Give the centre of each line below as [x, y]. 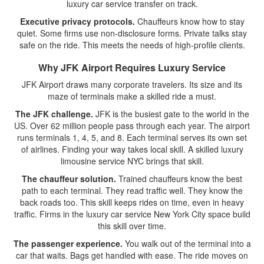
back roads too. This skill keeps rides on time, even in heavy [132, 202]
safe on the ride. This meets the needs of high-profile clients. [132, 45]
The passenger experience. [68, 243]
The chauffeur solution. [69, 179]
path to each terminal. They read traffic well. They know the [132, 190]
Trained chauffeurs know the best [179, 179]
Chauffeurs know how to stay [189, 21]
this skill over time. [132, 226]
